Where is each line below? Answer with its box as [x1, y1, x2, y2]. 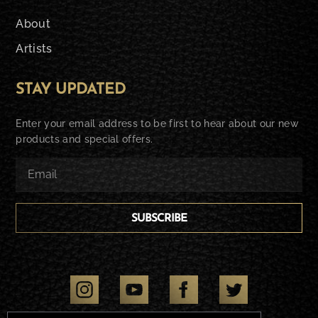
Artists [16, 42, 53, 55]
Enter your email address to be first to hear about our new [16, 118, 299, 129]
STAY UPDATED [16, 82, 126, 98]
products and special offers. [16, 133, 153, 145]
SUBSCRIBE [131, 213, 187, 224]
